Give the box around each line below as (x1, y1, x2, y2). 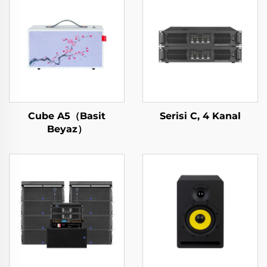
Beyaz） (46, 123, 87, 135)
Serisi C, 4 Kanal (160, 110, 241, 122)
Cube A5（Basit (28, 110, 105, 122)
